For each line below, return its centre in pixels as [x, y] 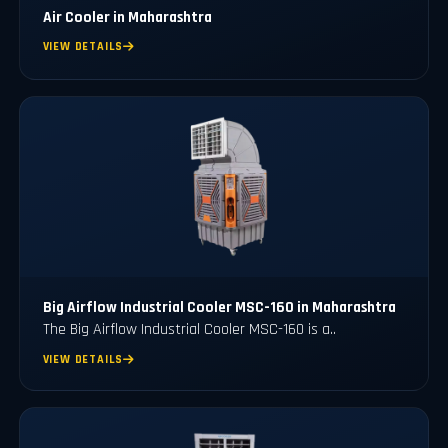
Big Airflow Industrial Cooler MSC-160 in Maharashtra [219, 307]
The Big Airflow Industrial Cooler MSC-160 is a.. [189, 329]
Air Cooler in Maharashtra [127, 18]
